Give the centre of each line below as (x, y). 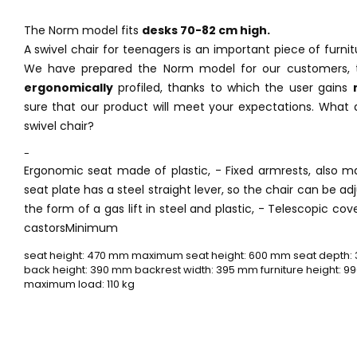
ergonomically (68, 87)
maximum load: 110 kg (79, 284)
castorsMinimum (71, 228)
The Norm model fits (82, 30)
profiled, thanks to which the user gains (233, 87)
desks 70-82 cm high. (206, 30)
